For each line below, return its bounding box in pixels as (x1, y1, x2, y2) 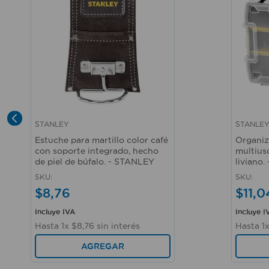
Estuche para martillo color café (35, 135, 168, 145)
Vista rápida (35, 125, 86, 134)
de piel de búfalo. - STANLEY (35, 157, 154, 167)
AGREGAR (81, 241, 124, 251)
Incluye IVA (35, 207, 75, 216)
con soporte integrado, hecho (35, 146, 159, 156)
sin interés (94, 221, 140, 231)
